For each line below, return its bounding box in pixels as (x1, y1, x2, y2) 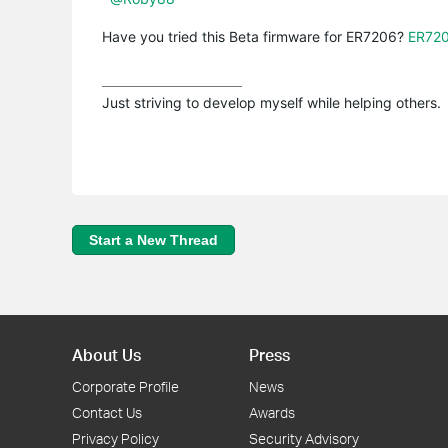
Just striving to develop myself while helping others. (102, 93, 441, 111)
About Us (72, 344, 141, 365)
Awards (249, 404, 295, 421)
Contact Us (72, 404, 142, 421)
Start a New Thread (89, 231, 218, 248)
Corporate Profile (72, 378, 179, 395)
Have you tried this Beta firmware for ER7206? (102, 27, 408, 45)
